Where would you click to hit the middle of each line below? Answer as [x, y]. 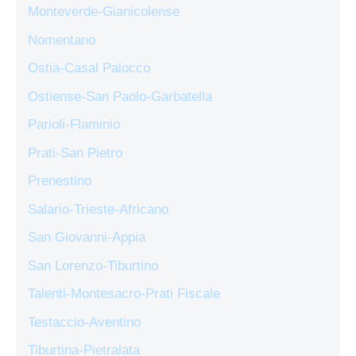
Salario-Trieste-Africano [98, 209]
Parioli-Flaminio [74, 125]
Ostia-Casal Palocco [89, 68]
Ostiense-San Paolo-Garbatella [120, 96]
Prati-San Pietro [75, 153]
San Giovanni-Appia [87, 238]
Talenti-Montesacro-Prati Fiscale [124, 294]
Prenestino [60, 181]
